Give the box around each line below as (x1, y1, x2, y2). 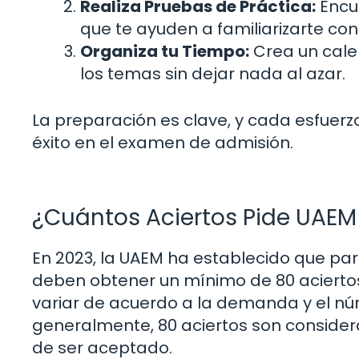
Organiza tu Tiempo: (80, 39, 249, 63)
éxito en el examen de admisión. (32, 131, 293, 154)
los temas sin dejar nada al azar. (80, 62, 345, 85)
